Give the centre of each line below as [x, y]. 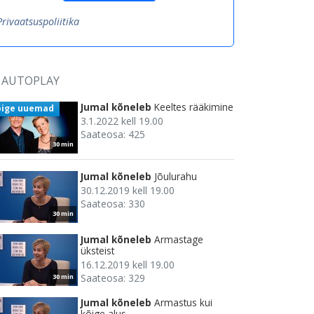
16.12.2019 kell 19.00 [128, 265]
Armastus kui [183, 303]
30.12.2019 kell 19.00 [128, 191]
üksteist [97, 251]
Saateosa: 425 [113, 135]
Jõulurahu [176, 177]
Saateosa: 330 [113, 204]
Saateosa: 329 [113, 278]
